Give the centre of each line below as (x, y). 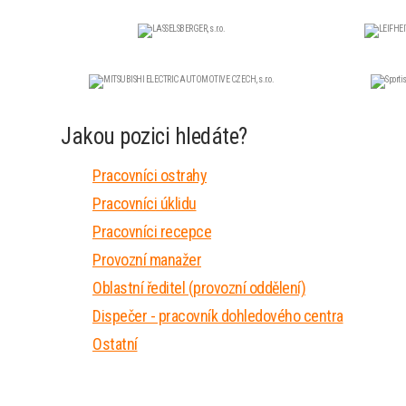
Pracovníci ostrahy (150, 175)
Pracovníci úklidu (145, 203)
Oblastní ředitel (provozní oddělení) (199, 288)
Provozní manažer (147, 260)
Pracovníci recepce (152, 232)
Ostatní (115, 344)
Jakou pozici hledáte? (154, 136)
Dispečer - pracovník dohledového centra (218, 316)
